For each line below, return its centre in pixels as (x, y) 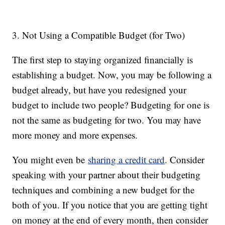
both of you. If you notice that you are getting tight (110, 205)
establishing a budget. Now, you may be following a (112, 75)
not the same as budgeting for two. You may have (107, 120)
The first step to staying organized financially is (103, 60)
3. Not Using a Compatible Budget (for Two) (100, 35)
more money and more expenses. (75, 135)
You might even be (50, 160)
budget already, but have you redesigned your (99, 90)
